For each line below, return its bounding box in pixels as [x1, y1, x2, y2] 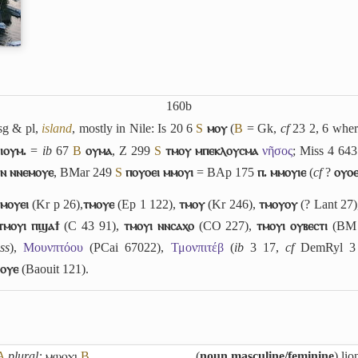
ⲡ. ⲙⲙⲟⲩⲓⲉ [257, 165, 306, 179]
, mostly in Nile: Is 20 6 [72, 121, 197, 135]
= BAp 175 [193, 165, 257, 179]
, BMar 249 [54, 165, 115, 179]
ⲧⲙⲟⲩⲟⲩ [258, 197, 297, 211]
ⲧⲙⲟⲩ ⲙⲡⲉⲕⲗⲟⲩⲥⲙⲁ [165, 144, 259, 157]
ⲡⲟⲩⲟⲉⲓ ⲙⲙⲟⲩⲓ [125, 165, 193, 179]
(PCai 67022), [83, 240, 171, 254]
